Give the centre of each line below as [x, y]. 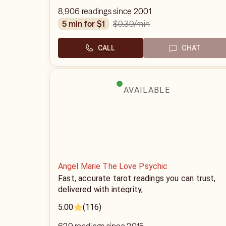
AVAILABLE [147, 90]
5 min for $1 [86, 24]
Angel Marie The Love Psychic [113, 166]
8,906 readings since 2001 [105, 11]
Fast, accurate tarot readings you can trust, [137, 178]
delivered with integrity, [101, 189]
